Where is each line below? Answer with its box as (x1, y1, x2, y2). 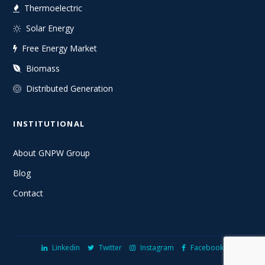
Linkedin (51, 242, 80, 253)
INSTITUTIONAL (13, 118, 85, 130)
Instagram (140, 242, 174, 253)
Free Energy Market (22, 43, 98, 54)
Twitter (98, 242, 122, 253)
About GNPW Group (13, 147, 91, 159)
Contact (13, 188, 44, 199)
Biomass (26, 63, 60, 75)
